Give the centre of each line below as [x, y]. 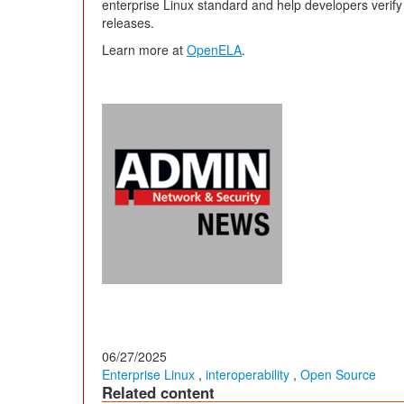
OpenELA [214, 50]
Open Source [338, 375]
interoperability [248, 375]
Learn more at [144, 50]
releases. [128, 23]
